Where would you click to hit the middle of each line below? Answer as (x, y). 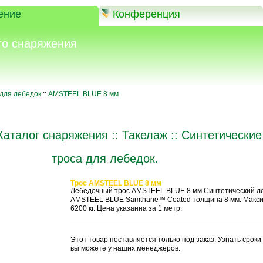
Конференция (146, 14)
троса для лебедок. (105, 159)
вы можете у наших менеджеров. (125, 248)
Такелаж (144, 135)
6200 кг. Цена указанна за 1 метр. (126, 208)
